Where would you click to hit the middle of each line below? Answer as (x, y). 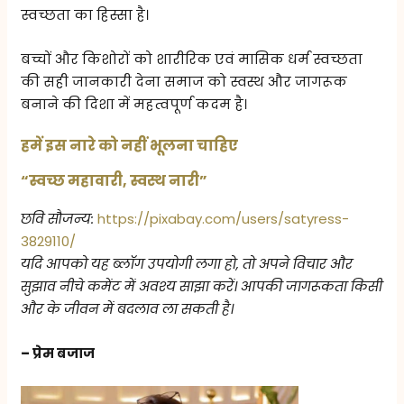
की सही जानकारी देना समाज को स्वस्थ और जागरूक (184, 81)
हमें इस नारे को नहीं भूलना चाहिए (130, 145)
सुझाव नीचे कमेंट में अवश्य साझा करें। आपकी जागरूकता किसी (202, 286)
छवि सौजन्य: (58, 218)
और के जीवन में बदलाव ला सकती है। (128, 308)
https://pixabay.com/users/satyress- (224, 218)
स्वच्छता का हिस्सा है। (85, 14)
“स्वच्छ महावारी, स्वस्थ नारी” (115, 180)
